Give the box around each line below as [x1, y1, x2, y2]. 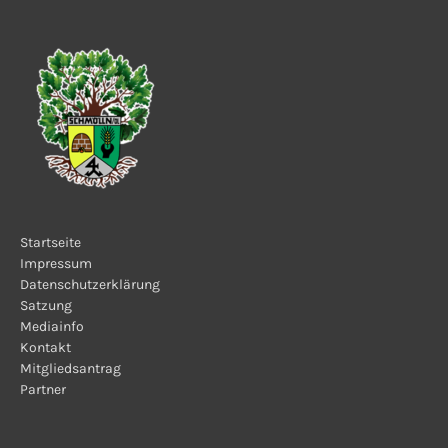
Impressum [20, 255, 92, 273]
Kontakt [20, 339, 71, 357]
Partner [20, 381, 66, 399]
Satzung [20, 297, 72, 315]
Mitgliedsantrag [20, 360, 121, 378]
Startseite [20, 234, 81, 252]
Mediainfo [20, 318, 84, 336]
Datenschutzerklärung [20, 276, 160, 294]
